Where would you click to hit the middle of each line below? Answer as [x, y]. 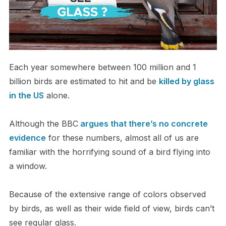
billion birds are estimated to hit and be [84, 81]
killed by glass [186, 81]
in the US [26, 96]
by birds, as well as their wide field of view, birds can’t [111, 209]
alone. [56, 96]
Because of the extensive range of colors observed [107, 194]
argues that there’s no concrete [143, 124]
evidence [27, 138]
